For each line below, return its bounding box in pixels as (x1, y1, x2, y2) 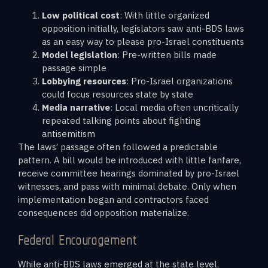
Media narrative (42, 101, 110, 113)
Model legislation (42, 48, 117, 60)
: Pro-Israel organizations (126, 75, 233, 87)
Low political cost (42, 9, 120, 21)
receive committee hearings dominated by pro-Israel (18, 167, 239, 179)
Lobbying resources (42, 75, 126, 87)
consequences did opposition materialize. (18, 206, 189, 218)
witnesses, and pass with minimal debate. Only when (18, 180, 236, 192)
